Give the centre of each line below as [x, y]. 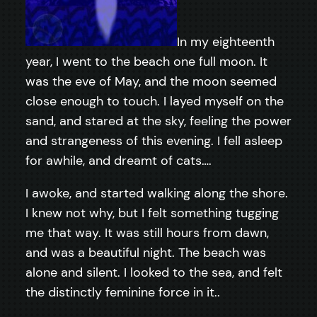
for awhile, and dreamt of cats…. [119, 160]
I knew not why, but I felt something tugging [152, 213]
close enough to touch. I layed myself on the [155, 101]
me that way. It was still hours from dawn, [147, 232]
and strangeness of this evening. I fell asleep [154, 140]
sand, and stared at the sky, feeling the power [158, 121]
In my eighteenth [226, 41]
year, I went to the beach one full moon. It [146, 61]
